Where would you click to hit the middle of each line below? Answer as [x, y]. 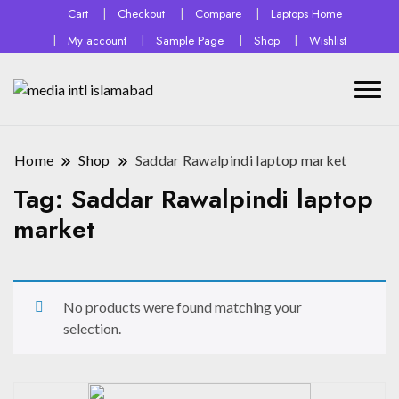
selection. [92, 329]
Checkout [142, 13]
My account [98, 40]
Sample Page [190, 40]
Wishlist [327, 40]
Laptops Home [306, 13]
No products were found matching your [183, 307]
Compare [218, 13]
